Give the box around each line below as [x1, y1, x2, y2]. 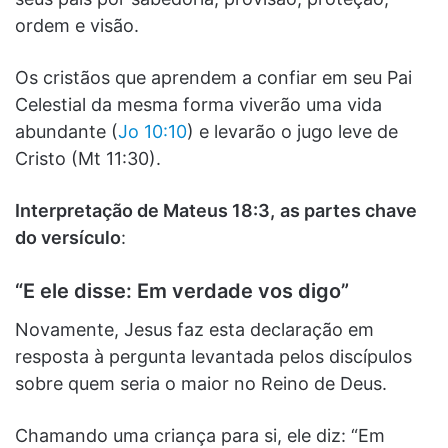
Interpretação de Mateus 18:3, [15, 199, 275, 221]
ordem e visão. [15, 14, 144, 36]
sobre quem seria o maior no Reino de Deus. [15, 372, 392, 394]
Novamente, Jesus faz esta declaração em [15, 318, 374, 340]
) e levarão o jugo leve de [187, 120, 398, 142]
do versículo [15, 226, 121, 248]
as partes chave [280, 199, 417, 221]
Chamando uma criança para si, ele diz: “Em [15, 424, 385, 446]
